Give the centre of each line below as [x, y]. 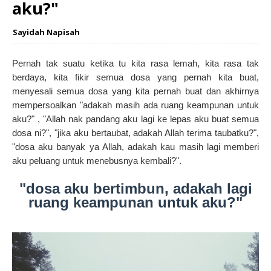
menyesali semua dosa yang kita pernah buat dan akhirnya [135, 91]
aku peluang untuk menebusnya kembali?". [97, 161]
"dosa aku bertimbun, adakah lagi [135, 189]
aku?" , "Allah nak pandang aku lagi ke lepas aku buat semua [135, 119]
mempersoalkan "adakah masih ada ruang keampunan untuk [135, 105]
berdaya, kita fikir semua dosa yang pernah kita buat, [135, 77]
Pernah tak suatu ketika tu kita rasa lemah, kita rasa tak [135, 64]
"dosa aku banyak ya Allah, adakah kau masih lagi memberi [135, 147]
